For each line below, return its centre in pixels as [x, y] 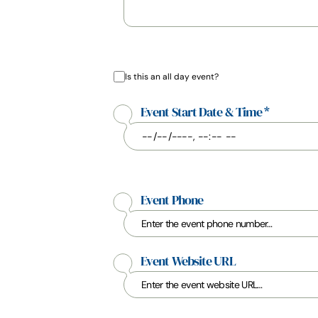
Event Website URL [188, 261]
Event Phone [172, 200]
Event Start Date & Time [203, 112]
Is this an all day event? [172, 76]
